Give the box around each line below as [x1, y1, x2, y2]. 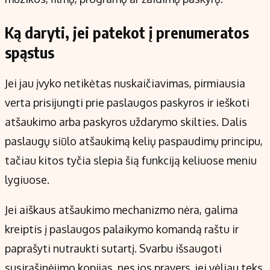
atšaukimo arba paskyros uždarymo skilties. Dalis [5, 115, 247, 129]
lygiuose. [5, 173, 49, 187]
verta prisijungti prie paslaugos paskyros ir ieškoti [5, 96, 250, 110]
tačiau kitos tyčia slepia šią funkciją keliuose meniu [5, 154, 257, 168]
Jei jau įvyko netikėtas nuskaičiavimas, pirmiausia [5, 77, 245, 90]
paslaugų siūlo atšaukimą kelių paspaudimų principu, [5, 134, 263, 148]
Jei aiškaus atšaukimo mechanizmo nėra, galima [5, 203, 238, 217]
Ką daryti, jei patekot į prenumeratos [5, 23, 249, 43]
